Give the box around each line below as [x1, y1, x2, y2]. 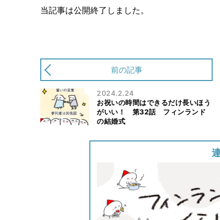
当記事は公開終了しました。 [40, 6, 149, 15]
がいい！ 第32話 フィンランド [97, 107, 206, 116]
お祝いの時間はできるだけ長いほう [97, 98, 211, 107]
